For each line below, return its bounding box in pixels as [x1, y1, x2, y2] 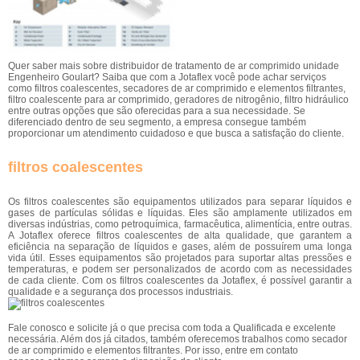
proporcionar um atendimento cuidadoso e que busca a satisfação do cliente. [8, 128, 344, 140]
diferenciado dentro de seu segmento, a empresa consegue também [8, 117, 306, 129]
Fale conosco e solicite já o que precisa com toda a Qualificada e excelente [8, 322, 336, 334]
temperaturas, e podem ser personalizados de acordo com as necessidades [8, 264, 352, 276]
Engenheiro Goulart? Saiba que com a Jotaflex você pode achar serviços [8, 72, 326, 84]
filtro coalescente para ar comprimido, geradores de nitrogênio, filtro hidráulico [8, 94, 349, 106]
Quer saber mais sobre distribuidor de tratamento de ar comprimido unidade [8, 60, 339, 72]
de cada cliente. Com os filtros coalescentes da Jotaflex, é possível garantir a [8, 275, 352, 287]
